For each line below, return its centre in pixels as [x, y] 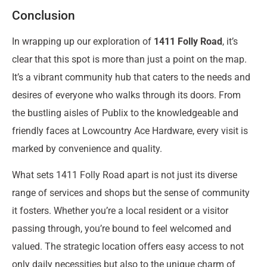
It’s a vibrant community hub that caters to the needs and [131, 77]
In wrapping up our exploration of [83, 42]
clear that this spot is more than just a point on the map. [129, 60]
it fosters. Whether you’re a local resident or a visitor [120, 211]
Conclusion [44, 16]
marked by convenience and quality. [87, 149]
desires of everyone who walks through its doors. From [126, 95]
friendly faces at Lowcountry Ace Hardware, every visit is [130, 131]
